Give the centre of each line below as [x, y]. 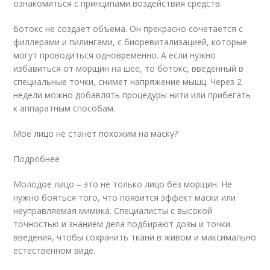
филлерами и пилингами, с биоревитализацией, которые [130, 42]
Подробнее [37, 159]
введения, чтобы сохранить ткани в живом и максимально [135, 237]
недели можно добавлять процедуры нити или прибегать [132, 95]
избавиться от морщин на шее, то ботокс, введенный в [129, 68]
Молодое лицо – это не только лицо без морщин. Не [123, 184]
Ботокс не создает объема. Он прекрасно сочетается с [128, 28]
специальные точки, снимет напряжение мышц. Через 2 [128, 81]
